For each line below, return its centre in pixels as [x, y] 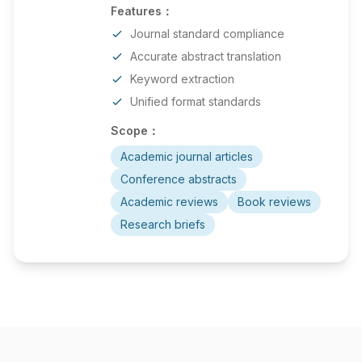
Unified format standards [196, 101]
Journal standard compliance [207, 34]
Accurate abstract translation [206, 56]
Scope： [135, 130]
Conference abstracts [179, 179]
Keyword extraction [182, 79]
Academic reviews [169, 202]
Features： [142, 11]
